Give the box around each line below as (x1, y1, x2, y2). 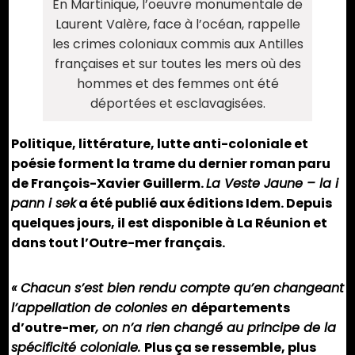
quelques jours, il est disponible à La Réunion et (11, 214, 327, 233)
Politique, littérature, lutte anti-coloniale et (11, 135, 308, 154)
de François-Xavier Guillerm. (11, 174, 206, 193)
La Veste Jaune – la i (206, 174, 338, 193)
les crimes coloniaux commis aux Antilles (52, 35, 303, 54)
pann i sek (11, 194, 76, 213)
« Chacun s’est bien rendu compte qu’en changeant (11, 279, 344, 298)
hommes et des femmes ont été (76, 74, 279, 94)
